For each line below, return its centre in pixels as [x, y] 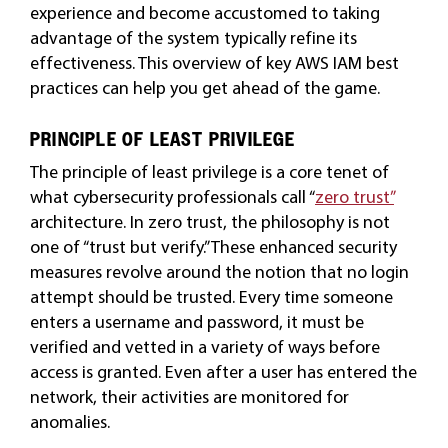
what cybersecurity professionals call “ [172, 196]
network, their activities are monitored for [189, 396]
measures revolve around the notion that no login [219, 271]
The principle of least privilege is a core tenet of [209, 171]
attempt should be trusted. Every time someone [211, 296]
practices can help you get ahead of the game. [204, 87]
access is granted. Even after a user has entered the [223, 371]
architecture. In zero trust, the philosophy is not [209, 221]
